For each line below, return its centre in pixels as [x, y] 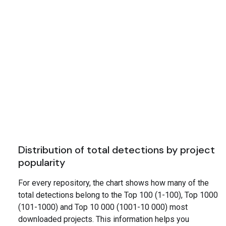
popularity [42, 163]
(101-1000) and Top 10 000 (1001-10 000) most [103, 207]
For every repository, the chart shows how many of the [114, 183]
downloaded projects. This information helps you [104, 219]
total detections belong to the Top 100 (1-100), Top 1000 [118, 195]
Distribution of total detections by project [117, 150]
